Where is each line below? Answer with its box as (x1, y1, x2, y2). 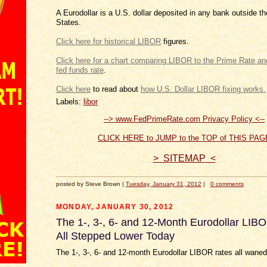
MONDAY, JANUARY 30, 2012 (56, 202, 174, 210)
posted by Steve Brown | (56, 180, 126, 187)
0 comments (210, 180, 244, 187)
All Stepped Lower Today (56, 229, 175, 242)
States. (56, 17, 81, 27)
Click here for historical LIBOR (56, 36, 161, 46)
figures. (161, 36, 189, 46)
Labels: (56, 97, 83, 107)
